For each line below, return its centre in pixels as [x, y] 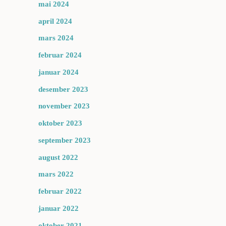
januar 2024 [59, 72]
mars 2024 [56, 38]
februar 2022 [60, 191]
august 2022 [58, 157]
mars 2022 [56, 174]
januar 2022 [59, 208]
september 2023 [65, 140]
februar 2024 [60, 55]
